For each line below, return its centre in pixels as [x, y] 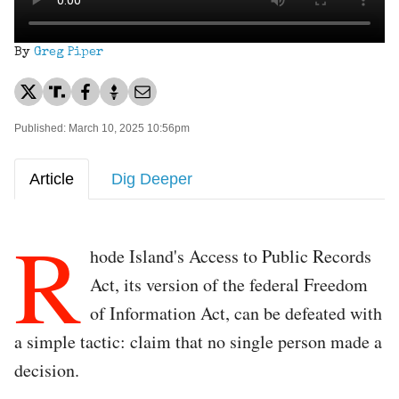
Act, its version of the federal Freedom [229, 284]
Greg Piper [69, 52]
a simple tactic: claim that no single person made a [198, 341]
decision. [47, 370]
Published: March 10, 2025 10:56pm [102, 128]
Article [52, 179]
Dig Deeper [152, 179]
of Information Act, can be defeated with [236, 313]
